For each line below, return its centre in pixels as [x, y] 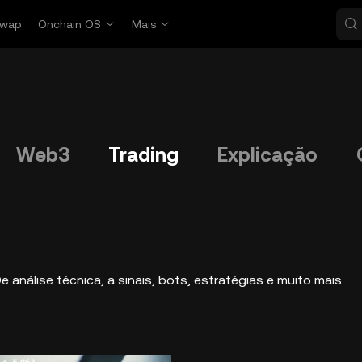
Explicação [267, 155]
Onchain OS [70, 24]
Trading [143, 155]
